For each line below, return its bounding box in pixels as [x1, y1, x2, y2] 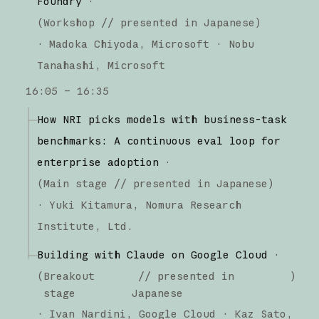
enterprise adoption [36, 155, 159, 169]
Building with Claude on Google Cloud [36, 247, 268, 261]
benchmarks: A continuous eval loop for [36, 133, 281, 147]
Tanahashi [36, 58, 95, 72]
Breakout [43, 268, 95, 283]
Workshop [43, 15, 95, 29]
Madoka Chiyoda [48, 36, 139, 51]
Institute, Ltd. [36, 219, 133, 233]
